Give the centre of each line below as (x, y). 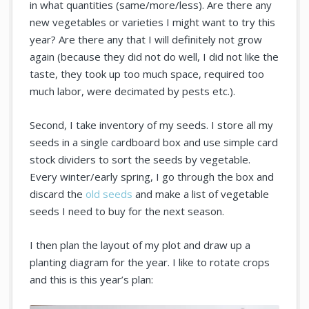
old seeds (109, 194)
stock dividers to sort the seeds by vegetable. (140, 160)
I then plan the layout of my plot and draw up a (140, 245)
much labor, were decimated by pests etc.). (133, 91)
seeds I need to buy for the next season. (127, 211)
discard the (58, 194)
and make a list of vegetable (201, 194)
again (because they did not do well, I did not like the (154, 57)
